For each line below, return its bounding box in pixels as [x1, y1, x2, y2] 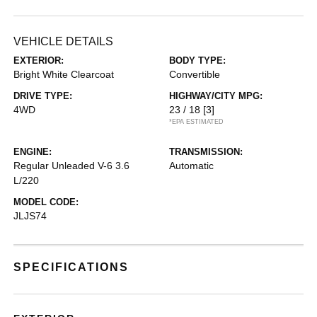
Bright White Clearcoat [13, 69, 115, 80]
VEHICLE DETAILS [13, 35, 114, 47]
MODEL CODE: [13, 197, 79, 207]
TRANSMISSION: [169, 146, 243, 157]
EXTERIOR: [13, 55, 64, 66]
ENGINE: [13, 146, 52, 157]
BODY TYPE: [169, 55, 226, 66]
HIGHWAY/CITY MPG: [169, 91, 263, 101]
